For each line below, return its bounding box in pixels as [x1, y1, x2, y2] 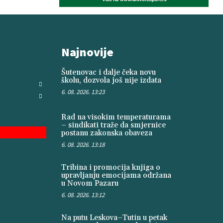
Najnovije [61, 44, 113, 60]
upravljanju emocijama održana [61, 170, 171, 180]
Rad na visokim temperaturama [61, 112, 171, 122]
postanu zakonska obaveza [61, 128, 152, 138]
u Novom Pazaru [61, 178, 118, 188]
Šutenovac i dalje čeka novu [61, 67, 156, 77]
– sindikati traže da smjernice [61, 120, 166, 130]
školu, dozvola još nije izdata [61, 75, 161, 85]
